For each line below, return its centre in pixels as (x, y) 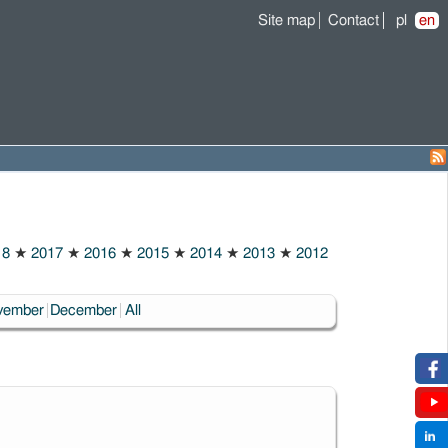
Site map (286, 20)
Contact (353, 20)
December (83, 310)
